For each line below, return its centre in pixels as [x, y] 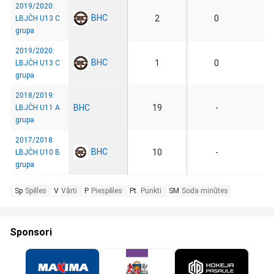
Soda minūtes [205, 191]
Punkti [151, 191]
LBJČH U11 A [38, 108]
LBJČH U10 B [38, 152]
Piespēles [107, 191]
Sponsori [31, 232]
